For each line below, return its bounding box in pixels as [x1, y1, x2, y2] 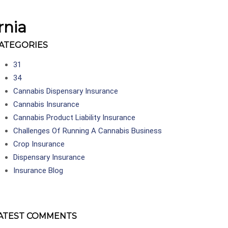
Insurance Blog [13, 166, 63, 175]
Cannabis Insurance [13, 100, 79, 109]
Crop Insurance [13, 139, 65, 149]
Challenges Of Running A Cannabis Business [13, 126, 162, 135]
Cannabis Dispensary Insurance [13, 87, 118, 96]
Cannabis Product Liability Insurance [13, 113, 135, 122]
